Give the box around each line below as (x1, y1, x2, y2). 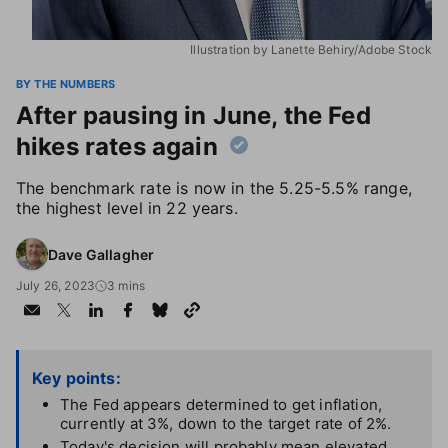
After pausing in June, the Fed (16, 101, 371, 130)
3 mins (107, 278, 146, 293)
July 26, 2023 (16, 278, 96, 293)
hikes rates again (16, 132, 218, 161)
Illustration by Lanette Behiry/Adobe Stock (190, 42, 432, 57)
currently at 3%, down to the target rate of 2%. (60, 414, 392, 433)
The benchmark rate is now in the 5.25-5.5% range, (16, 178, 412, 198)
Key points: (32, 368, 121, 388)
